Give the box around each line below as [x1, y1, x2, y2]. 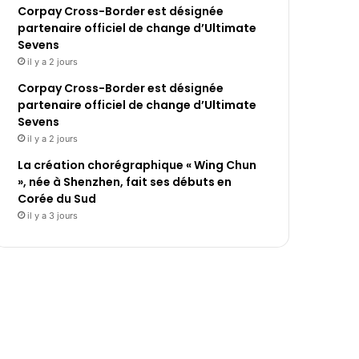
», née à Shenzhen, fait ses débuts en [18, 174, 232, 191]
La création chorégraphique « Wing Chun [18, 157, 257, 174]
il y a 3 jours [27, 210, 79, 222]
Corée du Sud [18, 191, 97, 208]
